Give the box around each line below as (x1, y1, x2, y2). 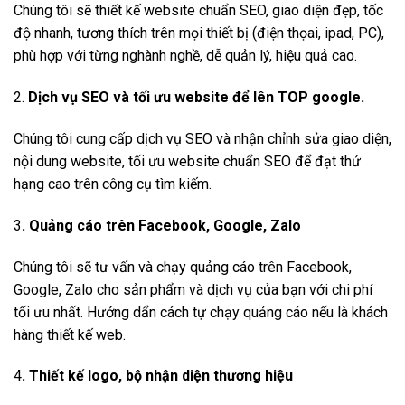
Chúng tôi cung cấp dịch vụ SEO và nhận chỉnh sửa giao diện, (14, 130, 391, 148)
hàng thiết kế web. (14, 325, 126, 344)
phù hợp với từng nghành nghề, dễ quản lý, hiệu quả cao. (14, 47, 357, 65)
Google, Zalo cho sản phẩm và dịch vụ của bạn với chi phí (14, 280, 372, 298)
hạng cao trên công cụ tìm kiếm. (14, 175, 212, 193)
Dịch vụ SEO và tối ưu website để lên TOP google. (24, 89, 364, 107)
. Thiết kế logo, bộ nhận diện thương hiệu (22, 367, 293, 385)
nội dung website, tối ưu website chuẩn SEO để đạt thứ (14, 153, 361, 171)
